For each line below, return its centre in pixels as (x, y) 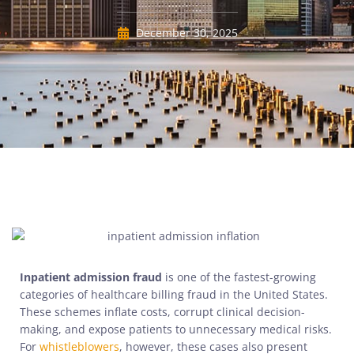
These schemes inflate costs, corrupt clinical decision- (162, 312)
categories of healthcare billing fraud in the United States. (174, 295)
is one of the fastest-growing (239, 277)
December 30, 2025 (186, 32)
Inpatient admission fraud (91, 277)
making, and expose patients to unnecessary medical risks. (176, 330)
